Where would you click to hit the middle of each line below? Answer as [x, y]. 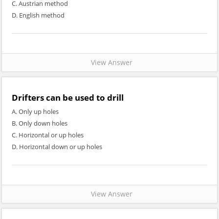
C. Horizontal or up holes [48, 135]
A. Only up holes [35, 111]
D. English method [38, 15]
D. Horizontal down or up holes [57, 147]
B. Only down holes [40, 123]
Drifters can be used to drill [68, 98]
